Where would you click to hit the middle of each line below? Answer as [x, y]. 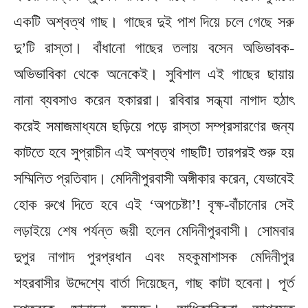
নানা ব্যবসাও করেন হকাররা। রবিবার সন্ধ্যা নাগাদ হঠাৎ [154, 100]
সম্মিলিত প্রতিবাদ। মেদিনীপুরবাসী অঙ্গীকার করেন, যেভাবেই [154, 178]
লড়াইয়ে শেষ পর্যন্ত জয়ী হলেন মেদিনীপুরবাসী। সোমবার [154, 230]
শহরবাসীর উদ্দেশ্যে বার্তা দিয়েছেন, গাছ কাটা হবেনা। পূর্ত [154, 283]
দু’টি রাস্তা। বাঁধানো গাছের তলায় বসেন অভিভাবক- [154, 47]
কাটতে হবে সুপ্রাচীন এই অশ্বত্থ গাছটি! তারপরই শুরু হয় [154, 152]
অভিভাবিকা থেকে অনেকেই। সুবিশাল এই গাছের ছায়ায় [154, 74]
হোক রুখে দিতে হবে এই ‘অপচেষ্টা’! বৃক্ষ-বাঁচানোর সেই [154, 204]
